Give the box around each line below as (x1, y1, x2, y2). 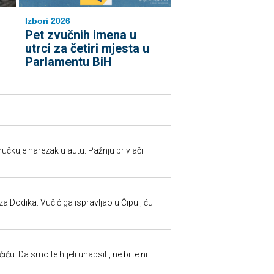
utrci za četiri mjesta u (25, 41, 149, 56)
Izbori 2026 (25, 16, 70, 26)
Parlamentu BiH (25, 54, 112, 69)
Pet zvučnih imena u (25, 28, 136, 42)
